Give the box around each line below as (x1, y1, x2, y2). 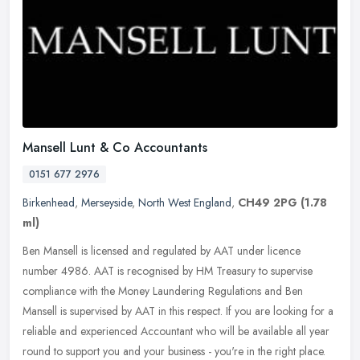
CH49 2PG (238, 194, 297, 211)
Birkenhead (22, 194, 75, 211)
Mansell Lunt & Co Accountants (22, 137, 207, 157)
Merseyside (81, 194, 132, 211)
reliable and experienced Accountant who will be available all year (22, 322, 329, 339)
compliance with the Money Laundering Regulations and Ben (22, 282, 303, 299)
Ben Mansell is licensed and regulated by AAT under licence (22, 242, 301, 259)
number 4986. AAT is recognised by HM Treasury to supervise (22, 262, 313, 279)
